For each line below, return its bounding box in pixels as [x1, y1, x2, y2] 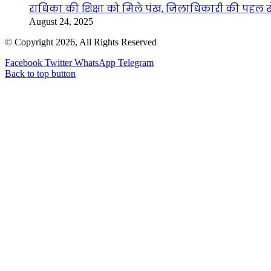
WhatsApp [74, 57, 116, 68]
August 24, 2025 [29, 16, 93, 27]
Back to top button [5, 68, 76, 79]
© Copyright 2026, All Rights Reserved [5, 36, 157, 47]
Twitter [45, 57, 72, 68]
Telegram [118, 57, 154, 68]
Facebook [5, 57, 42, 68]
